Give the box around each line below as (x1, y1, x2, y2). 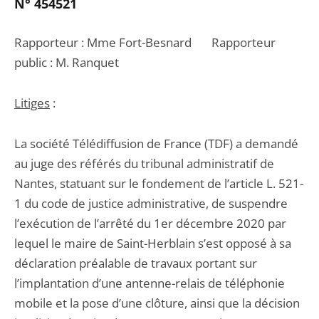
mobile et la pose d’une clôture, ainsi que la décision (14, 295, 300, 311)
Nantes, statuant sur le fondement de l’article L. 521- (14, 175, 303, 192)
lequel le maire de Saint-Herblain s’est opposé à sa (14, 235, 291, 251)
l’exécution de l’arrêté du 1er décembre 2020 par (14, 215, 286, 231)
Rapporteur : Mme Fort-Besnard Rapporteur (14, 34, 276, 51)
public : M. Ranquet (14, 54, 119, 70)
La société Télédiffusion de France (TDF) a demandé (14, 135, 298, 152)
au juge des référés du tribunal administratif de (14, 155, 274, 172)
